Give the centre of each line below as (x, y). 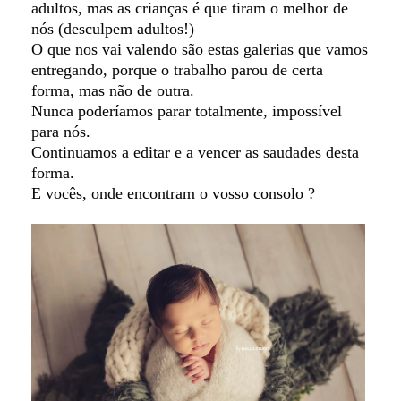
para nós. (61, 131)
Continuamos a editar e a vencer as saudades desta (195, 152)
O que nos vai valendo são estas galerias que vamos (200, 49)
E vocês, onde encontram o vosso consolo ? (173, 193)
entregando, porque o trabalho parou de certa (177, 69)
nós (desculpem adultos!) (113, 28)
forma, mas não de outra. (115, 90)
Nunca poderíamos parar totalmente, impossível (187, 111)
